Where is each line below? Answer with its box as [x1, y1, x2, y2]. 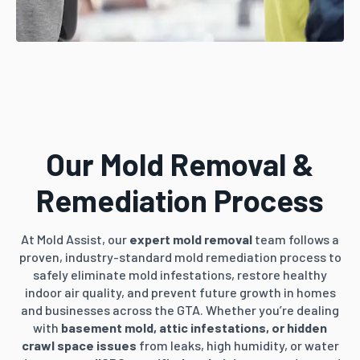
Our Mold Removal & [46, 145, 314, 182]
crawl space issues [21, 337, 137, 353]
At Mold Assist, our [21, 231, 127, 247]
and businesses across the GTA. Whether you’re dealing [21, 302, 339, 317]
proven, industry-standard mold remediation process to [18, 249, 342, 264]
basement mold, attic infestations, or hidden [61, 320, 327, 335]
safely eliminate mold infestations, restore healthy [33, 267, 327, 282]
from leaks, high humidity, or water [136, 337, 339, 353]
